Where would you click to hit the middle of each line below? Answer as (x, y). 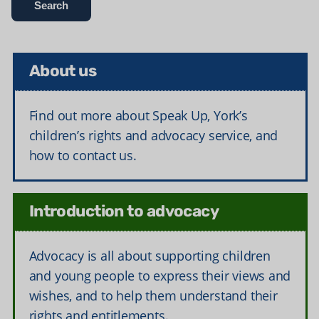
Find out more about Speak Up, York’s (138, 116)
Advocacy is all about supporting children (150, 256)
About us (63, 73)
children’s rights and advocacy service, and (153, 136)
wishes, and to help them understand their (153, 296)
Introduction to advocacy (124, 213)
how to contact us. (83, 156)
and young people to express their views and (160, 276)
